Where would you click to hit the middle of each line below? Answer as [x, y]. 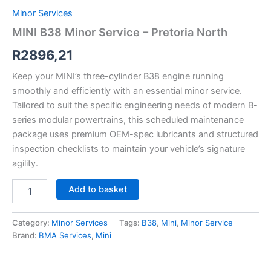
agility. [25, 163]
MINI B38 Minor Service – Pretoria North [120, 32]
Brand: [25, 236]
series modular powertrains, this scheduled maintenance [128, 119]
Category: [32, 223]
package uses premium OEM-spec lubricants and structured [135, 134]
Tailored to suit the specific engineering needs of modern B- [135, 105]
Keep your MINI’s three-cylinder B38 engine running [118, 76]
